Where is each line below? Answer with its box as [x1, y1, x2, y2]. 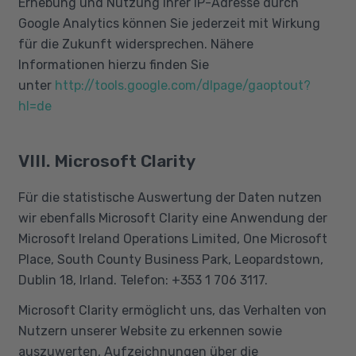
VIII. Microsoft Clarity [17, 150, 195, 171]
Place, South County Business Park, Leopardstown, [17, 251, 323, 267]
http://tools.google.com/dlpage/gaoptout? [54, 78, 311, 93]
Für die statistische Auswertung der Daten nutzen [17, 189, 322, 205]
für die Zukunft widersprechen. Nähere [17, 37, 253, 52]
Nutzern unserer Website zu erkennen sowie [17, 323, 282, 339]
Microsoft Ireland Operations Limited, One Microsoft [17, 230, 327, 246]
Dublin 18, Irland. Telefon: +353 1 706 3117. [17, 272, 268, 288]
